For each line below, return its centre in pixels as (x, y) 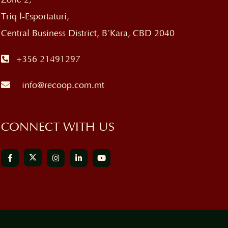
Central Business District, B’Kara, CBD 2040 (88, 33)
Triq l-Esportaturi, (35, 17)
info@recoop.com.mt (63, 85)
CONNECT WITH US (58, 127)
